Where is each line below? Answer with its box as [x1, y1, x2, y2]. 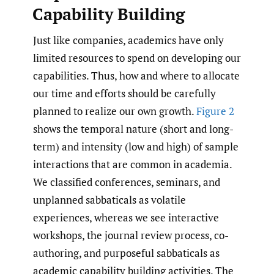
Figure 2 [196, 103, 234, 118]
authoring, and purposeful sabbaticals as [33, 245, 220, 260]
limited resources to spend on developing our [33, 50, 241, 65]
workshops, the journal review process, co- [33, 228, 229, 242]
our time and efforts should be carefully [33, 86, 216, 100]
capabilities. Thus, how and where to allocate [33, 68, 240, 83]
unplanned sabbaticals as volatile [33, 192, 186, 207]
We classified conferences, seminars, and [33, 174, 220, 189]
